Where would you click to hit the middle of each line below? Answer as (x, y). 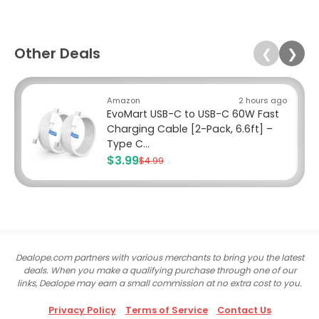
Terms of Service (166, 310)
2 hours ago (263, 101)
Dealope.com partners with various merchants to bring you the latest (159, 258)
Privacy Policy (82, 310)
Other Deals (57, 54)
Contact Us (244, 310)
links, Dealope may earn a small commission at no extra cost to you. (159, 283)
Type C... (128, 144)
